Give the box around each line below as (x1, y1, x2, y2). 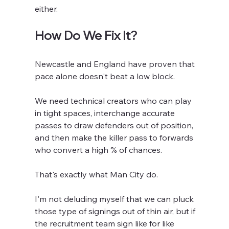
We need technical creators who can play (35, 96, 194, 106)
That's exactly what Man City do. (35, 169, 161, 180)
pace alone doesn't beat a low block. (35, 71, 175, 82)
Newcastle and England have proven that (35, 59, 197, 70)
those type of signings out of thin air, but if (35, 206, 198, 217)
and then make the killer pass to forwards (35, 132, 196, 143)
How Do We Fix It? (35, 28, 138, 43)
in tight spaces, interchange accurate (35, 108, 177, 119)
